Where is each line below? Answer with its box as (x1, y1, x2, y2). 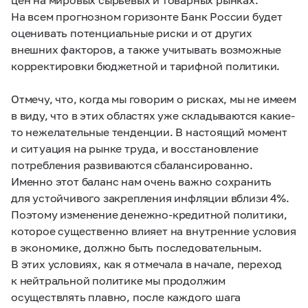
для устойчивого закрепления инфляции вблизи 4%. (11, 191, 289, 204)
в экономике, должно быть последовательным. (11, 241, 262, 254)
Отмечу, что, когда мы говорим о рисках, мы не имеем (11, 92, 296, 105)
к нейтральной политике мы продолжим (11, 274, 225, 287)
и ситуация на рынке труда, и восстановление (11, 142, 258, 155)
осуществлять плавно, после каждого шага (11, 290, 241, 303)
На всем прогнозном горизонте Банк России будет (11, 10, 283, 23)
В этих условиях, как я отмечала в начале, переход (11, 257, 283, 270)
